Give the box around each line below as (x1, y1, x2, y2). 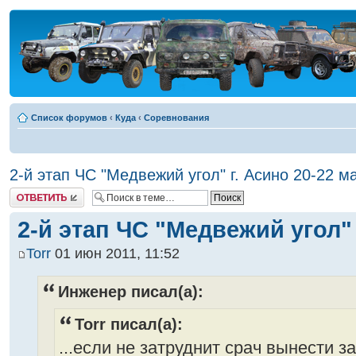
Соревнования (144, 113, 209, 122)
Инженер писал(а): (58, 283, 203, 301)
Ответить (10, 188, 48, 197)
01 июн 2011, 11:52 (51, 246, 180, 262)
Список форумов (31, 113, 107, 122)
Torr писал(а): (75, 315, 183, 334)
